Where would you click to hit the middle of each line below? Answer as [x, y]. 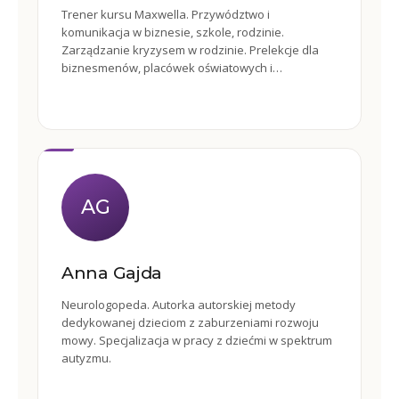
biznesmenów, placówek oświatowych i [167, 68]
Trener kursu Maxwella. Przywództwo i [166, 14]
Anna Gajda [112, 273]
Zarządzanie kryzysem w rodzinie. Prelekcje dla [190, 50]
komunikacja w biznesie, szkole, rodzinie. [173, 32]
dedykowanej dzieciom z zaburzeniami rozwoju [190, 322]
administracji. [97, 85]
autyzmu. [86, 358]
